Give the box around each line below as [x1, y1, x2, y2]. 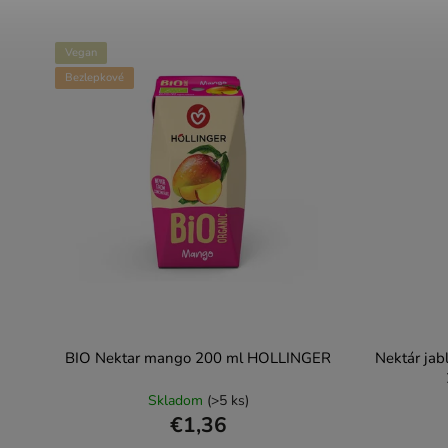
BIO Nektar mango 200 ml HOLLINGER [65, 348, 331, 368]
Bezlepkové [65, 69, 124, 85]
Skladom [147, 391, 207, 410]
